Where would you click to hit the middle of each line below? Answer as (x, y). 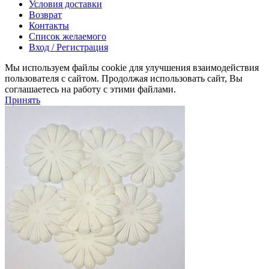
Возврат (45, 14)
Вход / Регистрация (68, 47)
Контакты (49, 25)
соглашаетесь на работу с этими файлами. (90, 89)
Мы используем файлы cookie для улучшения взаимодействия (132, 67)
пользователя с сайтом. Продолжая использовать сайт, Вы (124, 78)
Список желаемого (68, 36)
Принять (23, 100)
